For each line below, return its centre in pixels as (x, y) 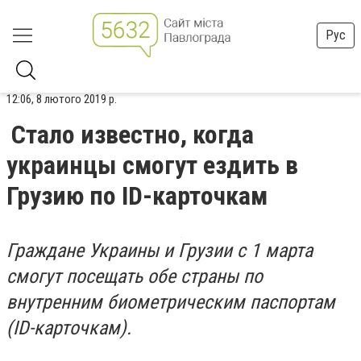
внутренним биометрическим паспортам (171, 302)
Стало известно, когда (133, 135)
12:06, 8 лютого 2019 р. (62, 99)
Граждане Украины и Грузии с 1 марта (160, 251)
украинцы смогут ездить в (152, 165)
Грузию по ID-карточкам (137, 196)
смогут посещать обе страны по (135, 276)
